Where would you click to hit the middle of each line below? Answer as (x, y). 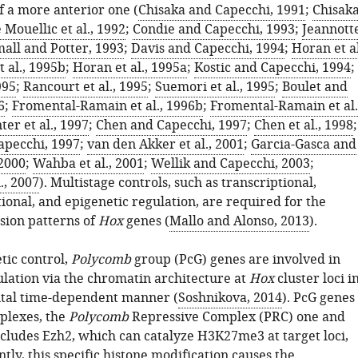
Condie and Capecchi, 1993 (213, 30)
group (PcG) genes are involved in (235, 260)
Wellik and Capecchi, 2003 (230, 164)
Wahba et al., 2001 (88, 164)
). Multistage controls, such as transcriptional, (177, 183)
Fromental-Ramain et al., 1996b (107, 106)
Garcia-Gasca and (303, 145)
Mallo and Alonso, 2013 (239, 221)
